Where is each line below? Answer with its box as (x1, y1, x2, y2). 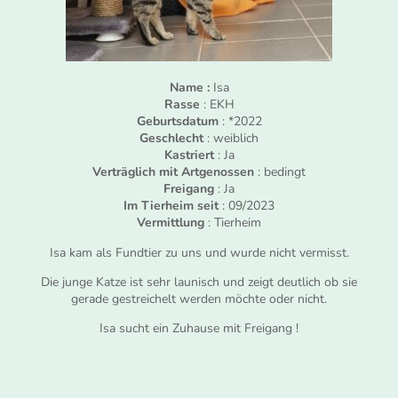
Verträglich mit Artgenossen (92, 163, 254, 181)
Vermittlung (137, 214, 204, 232)
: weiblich (203, 130, 259, 147)
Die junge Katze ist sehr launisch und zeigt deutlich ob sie (41, 273, 357, 291)
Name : (169, 79, 210, 97)
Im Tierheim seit (123, 197, 219, 215)
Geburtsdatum (136, 113, 219, 131)
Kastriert (163, 147, 214, 164)
